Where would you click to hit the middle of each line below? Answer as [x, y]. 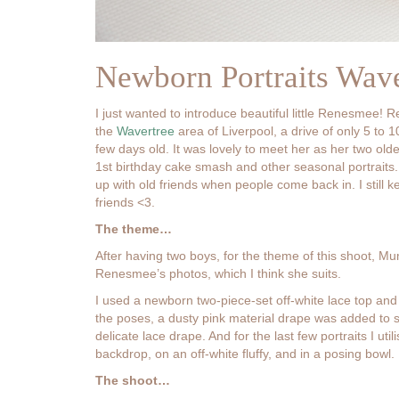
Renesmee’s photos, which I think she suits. [218, 274]
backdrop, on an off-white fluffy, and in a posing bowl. [245, 354]
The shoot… [133, 381]
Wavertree [146, 131]
